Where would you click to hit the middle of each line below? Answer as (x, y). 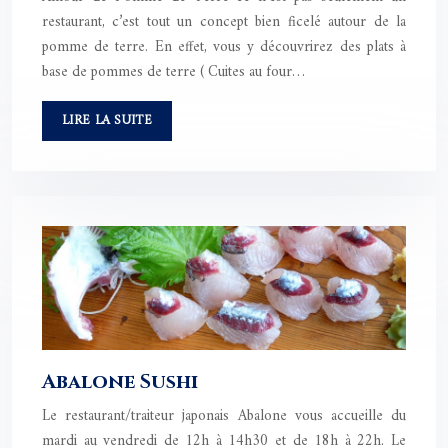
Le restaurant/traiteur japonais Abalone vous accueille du (224, 417)
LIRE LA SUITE (107, 120)
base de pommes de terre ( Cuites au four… (173, 72)
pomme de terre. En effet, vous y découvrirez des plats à (224, 47)
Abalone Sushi (120, 382)
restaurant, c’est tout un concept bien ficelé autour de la (224, 22)
